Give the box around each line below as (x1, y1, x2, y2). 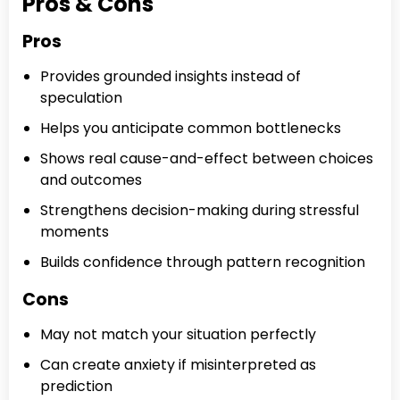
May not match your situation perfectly (40, 324, 316, 346)
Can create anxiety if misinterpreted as (40, 354, 316, 376)
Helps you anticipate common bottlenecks (40, 118, 341, 139)
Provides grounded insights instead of (40, 66, 301, 87)
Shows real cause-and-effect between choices (40, 148, 373, 170)
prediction (40, 376, 112, 397)
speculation (40, 87, 122, 109)
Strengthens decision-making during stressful (40, 200, 359, 221)
